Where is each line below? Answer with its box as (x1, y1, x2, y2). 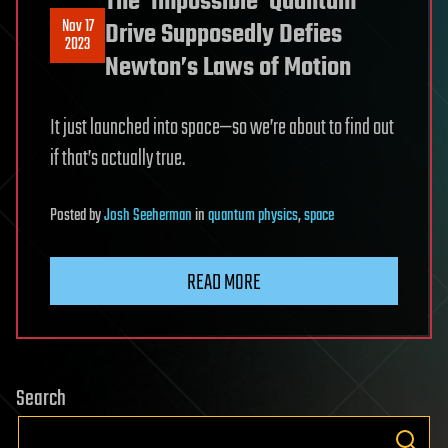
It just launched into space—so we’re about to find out (50, 111, 394, 146)
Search (16, 382, 66, 417)
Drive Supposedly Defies (105, 15, 342, 56)
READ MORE (187, 266, 261, 301)
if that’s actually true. (50, 142, 185, 177)
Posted (50, 203, 89, 230)
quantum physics (208, 203, 298, 230)
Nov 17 (61, 13, 94, 40)
